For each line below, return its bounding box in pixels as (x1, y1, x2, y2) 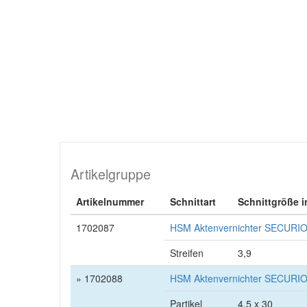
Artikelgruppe (71, 164, 151, 184)
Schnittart (170, 195, 216, 208)
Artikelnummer (76, 195, 144, 208)
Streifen (170, 246, 204, 260)
